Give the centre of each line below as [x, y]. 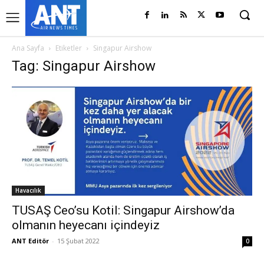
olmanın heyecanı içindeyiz [86, 225]
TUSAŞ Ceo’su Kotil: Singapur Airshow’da [123, 210]
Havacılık [28, 190]
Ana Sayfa [28, 48]
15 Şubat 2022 [78, 240]
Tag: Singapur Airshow [84, 66]
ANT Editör [30, 240]
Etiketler [69, 48]
